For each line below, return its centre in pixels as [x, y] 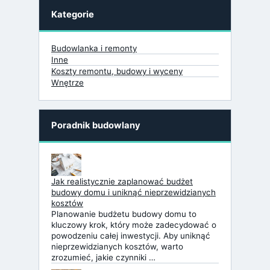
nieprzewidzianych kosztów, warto [117, 246]
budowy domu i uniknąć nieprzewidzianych [133, 192]
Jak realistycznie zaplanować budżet [122, 181]
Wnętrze [67, 82]
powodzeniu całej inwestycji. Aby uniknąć [131, 236]
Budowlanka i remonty [94, 48]
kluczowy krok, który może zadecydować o [134, 225]
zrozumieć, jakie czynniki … [103, 257]
